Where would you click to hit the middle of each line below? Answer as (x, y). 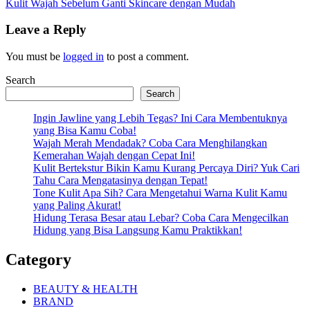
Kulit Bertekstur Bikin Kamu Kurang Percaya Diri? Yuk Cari (166, 167)
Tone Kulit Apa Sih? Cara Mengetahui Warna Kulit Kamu (160, 192)
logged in (83, 56)
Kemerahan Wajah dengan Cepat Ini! (114, 155)
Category (38, 259)
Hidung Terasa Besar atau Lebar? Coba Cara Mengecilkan (161, 217)
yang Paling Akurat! (77, 205)
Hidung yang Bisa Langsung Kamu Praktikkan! (138, 230)
